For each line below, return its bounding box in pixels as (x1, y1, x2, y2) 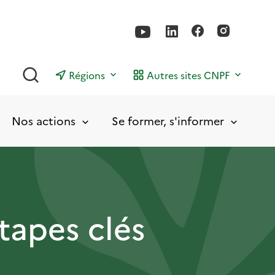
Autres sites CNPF (147, 68, 230, 82)
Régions (69, 68, 105, 82)
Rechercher (40, 64, 93, 78)
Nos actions (11, 112, 76, 128)
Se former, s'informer (111, 112, 224, 128)
